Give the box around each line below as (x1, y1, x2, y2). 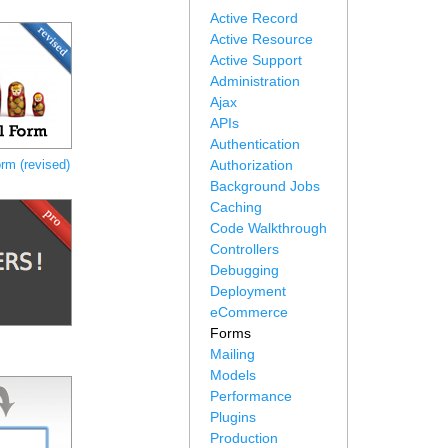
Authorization (210, 157, 293, 173)
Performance (210, 388, 292, 404)
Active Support (210, 52, 302, 68)
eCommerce (210, 304, 288, 320)
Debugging (210, 262, 279, 278)
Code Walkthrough (210, 220, 327, 236)
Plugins (210, 409, 256, 425)
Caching (210, 199, 262, 215)
